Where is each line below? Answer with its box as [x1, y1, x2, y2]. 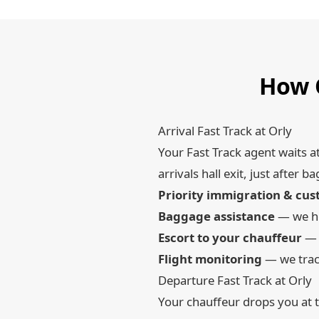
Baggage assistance [158, 208, 275, 224]
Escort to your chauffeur [158, 229, 302, 246]
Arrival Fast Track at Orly [158, 122, 292, 139]
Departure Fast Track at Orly [158, 272, 312, 288]
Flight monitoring [158, 251, 262, 267]
